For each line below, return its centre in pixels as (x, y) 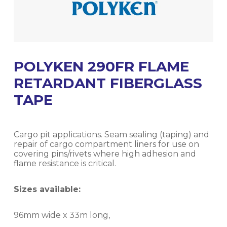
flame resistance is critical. (65, 163)
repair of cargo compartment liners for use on (106, 144)
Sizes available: (47, 189)
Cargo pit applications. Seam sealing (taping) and (111, 134)
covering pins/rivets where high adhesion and (105, 154)
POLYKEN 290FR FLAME (101, 66)
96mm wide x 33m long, (62, 215)
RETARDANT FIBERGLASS (108, 83)
